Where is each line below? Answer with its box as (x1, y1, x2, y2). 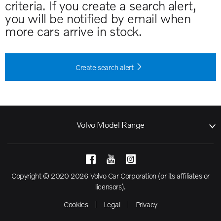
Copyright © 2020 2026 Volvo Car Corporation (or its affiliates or (11, 171, 210, 181)
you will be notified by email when (5, 11, 191, 26)
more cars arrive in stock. (5, 24, 142, 39)
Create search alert (75, 63, 134, 72)
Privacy (135, 200, 157, 209)
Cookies (64, 200, 88, 209)
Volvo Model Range (76, 119, 145, 130)
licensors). (95, 182, 126, 191)
